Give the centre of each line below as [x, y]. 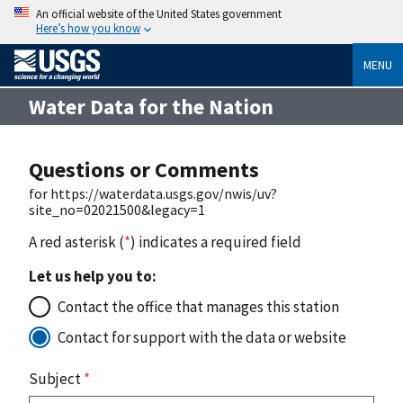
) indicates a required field [216, 242]
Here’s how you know [88, 28]
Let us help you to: [93, 276]
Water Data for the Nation [151, 106]
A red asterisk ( [76, 242]
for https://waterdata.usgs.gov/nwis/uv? [153, 193]
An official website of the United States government [159, 13]
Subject [56, 378]
